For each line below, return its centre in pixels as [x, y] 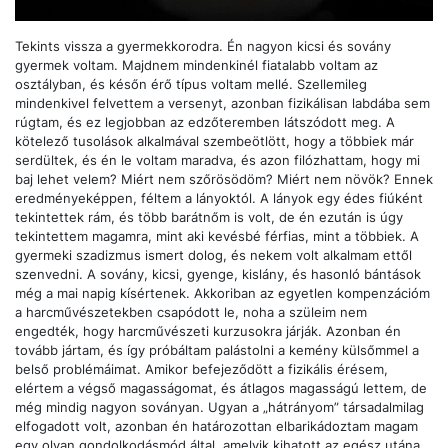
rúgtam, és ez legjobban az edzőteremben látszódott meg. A [205, 123]
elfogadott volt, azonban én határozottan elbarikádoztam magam [216, 427]
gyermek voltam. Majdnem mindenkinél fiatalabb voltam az [196, 66]
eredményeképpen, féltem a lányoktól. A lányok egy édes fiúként [219, 199]
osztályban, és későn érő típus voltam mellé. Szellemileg [191, 85]
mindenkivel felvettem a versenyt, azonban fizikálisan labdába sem [222, 104]
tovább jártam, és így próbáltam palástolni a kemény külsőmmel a [217, 351]
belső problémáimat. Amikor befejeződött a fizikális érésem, [201, 370]
